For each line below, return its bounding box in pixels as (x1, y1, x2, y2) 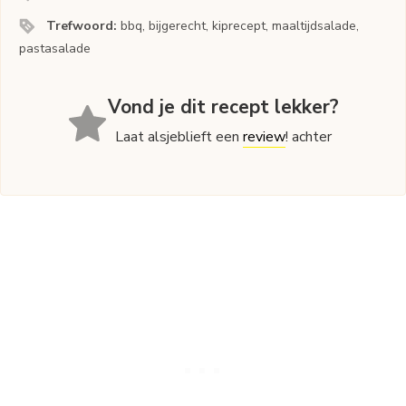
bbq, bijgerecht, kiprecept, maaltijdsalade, (121, 17, 360, 35)
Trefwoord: (46, 17, 121, 35)
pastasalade (19, 40, 91, 58)
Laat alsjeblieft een (115, 127, 244, 148)
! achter (285, 127, 333, 148)
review (243, 127, 286, 148)
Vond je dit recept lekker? (108, 94, 340, 121)
